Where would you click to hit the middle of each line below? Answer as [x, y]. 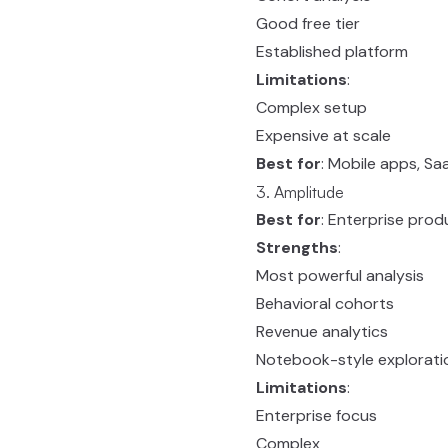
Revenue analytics [322, 331]
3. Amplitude [300, 192]
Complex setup [311, 107]
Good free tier [308, 23]
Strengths [297, 247]
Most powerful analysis [340, 275]
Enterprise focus [316, 415]
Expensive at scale [323, 135]
